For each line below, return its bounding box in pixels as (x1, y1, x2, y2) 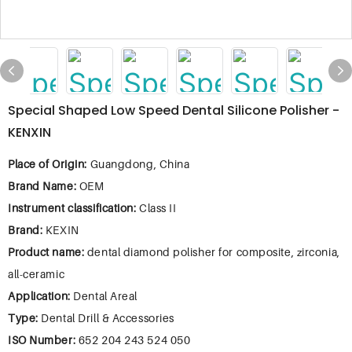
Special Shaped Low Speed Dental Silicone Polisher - (8, 101, 339, 119)
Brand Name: (8, 179, 79, 192)
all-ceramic (8, 267, 65, 280)
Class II (139, 201, 177, 214)
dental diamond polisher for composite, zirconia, (86, 245, 340, 258)
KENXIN (8, 123, 51, 141)
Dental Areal (73, 289, 138, 302)
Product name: (8, 245, 87, 258)
